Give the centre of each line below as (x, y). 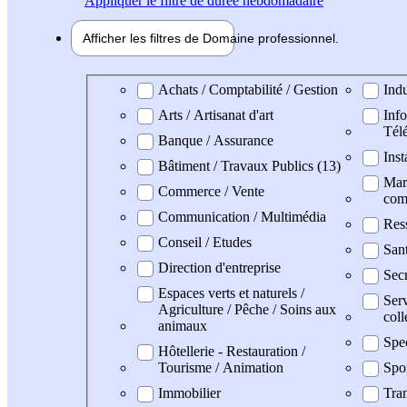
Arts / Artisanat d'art (216, 114)
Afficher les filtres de (143, 38)
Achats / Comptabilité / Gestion (248, 89)
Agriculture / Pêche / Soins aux (247, 309)
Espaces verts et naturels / (231, 293)
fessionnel (306, 38)
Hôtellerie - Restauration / (232, 351)
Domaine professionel (161, 88)
